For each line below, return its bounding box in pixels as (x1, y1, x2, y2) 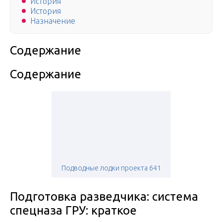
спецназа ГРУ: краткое (10, 204, 137, 218)
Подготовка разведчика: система (10, 190, 198, 204)
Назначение (30, 16, 75, 26)
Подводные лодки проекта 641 (61, 164, 161, 172)
